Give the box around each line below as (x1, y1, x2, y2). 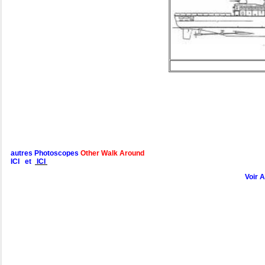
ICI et (11, 157, 35, 166)
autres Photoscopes (11, 149, 79, 158)
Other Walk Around (79, 149, 146, 158)
